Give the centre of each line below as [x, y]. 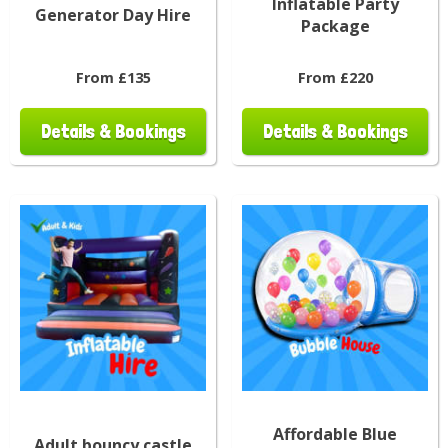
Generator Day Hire [113, 14]
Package [335, 25]
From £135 [113, 77]
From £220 [335, 77]
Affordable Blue [335, 433]
